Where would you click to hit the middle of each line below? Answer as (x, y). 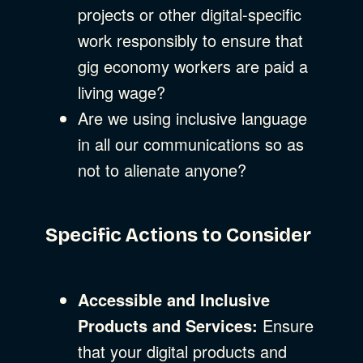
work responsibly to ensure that (190, 40)
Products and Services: (168, 325)
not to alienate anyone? (162, 169)
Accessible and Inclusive (174, 299)
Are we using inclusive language (192, 117)
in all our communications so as (191, 143)
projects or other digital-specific (190, 14)
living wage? (122, 92)
